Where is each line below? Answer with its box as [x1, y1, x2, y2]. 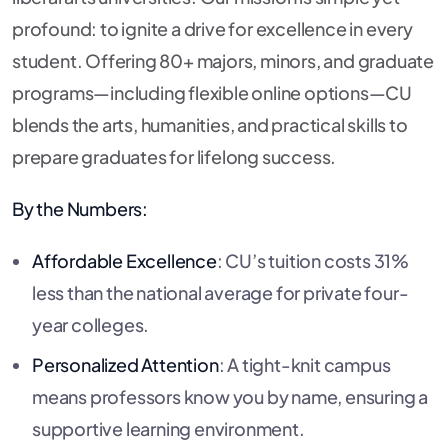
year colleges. [32, 313, 150, 337]
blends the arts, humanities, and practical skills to [12, 113, 408, 137]
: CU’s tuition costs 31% [216, 249, 410, 273]
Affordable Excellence [32, 249, 217, 273]
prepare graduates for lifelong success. [12, 145, 337, 169]
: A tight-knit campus [218, 353, 391, 377]
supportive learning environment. [32, 417, 305, 441]
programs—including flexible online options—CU [12, 81, 412, 105]
